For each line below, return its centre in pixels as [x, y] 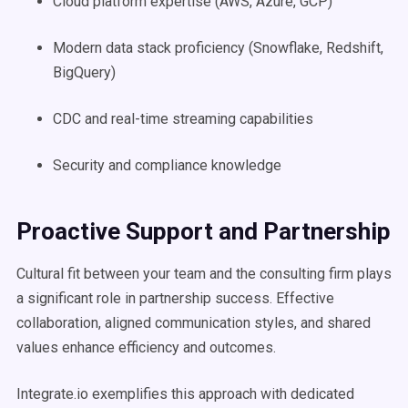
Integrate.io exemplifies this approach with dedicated [185, 394]
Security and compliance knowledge [167, 165]
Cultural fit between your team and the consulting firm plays [204, 274]
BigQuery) [84, 72]
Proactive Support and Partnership [204, 231]
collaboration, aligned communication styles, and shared [194, 323]
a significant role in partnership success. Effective [175, 298]
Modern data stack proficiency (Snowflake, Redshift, [218, 48]
